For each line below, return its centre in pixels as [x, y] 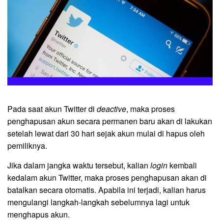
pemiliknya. [27, 146]
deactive [111, 109]
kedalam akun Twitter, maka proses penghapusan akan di [107, 178]
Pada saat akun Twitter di [52, 109]
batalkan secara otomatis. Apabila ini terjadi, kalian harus [107, 190]
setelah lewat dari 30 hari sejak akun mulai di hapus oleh [106, 134]
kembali [182, 165]
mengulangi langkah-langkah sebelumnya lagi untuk [98, 202]
